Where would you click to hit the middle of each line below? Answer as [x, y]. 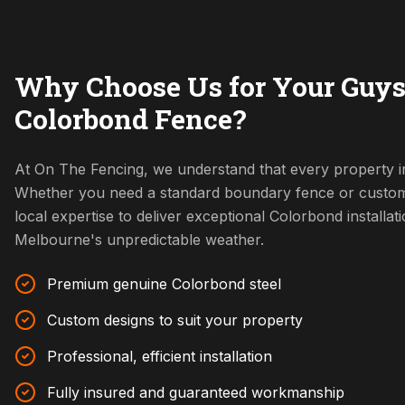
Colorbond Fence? [131, 119]
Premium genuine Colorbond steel [164, 284]
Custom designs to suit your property [175, 320]
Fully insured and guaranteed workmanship [196, 392]
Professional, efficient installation [160, 356]
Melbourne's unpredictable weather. [139, 240]
